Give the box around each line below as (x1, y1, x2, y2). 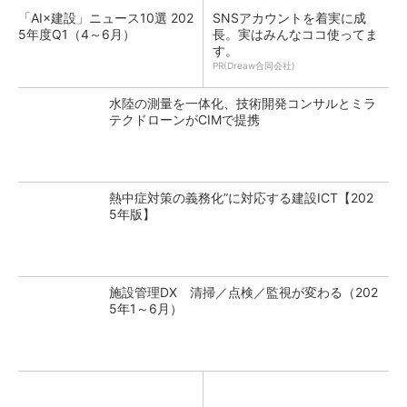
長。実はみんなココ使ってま (213, 26, 378, 42)
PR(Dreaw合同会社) (213, 60, 295, 71)
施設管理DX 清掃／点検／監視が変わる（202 (109, 284, 378, 300)
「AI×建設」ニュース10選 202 (18, 10, 194, 25)
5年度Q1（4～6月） (18, 26, 135, 42)
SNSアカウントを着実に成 (213, 10, 366, 25)
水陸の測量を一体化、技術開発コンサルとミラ (109, 95, 376, 111)
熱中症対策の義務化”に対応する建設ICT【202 (109, 190, 373, 205)
